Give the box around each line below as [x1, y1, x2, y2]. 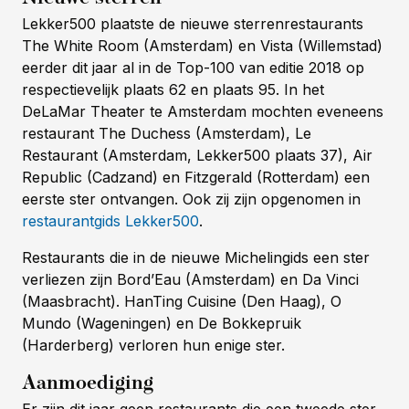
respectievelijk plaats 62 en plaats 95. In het [22, 80, 324, 100]
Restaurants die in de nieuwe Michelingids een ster [22, 248, 370, 267]
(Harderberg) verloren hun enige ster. [22, 336, 285, 355]
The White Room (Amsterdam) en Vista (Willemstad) [22, 37, 383, 56]
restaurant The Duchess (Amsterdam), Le [22, 124, 311, 143]
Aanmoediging [22, 365, 153, 401]
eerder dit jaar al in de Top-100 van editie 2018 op [22, 58, 364, 78]
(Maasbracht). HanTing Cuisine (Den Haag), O [22, 292, 341, 311]
